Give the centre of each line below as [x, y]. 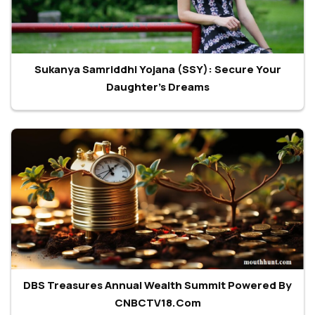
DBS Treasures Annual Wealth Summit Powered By [157, 285]
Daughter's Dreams [157, 86]
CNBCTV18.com [157, 302]
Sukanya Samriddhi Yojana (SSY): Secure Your [157, 69]
